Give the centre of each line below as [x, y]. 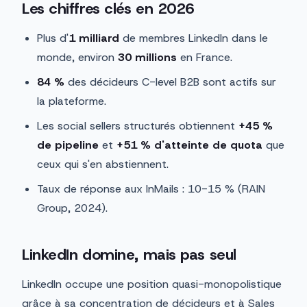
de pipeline [68, 145]
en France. [205, 58]
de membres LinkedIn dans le [194, 38]
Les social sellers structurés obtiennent [138, 126]
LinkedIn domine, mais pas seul [129, 255]
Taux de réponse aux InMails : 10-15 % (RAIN [151, 189]
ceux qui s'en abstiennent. [103, 164]
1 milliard [94, 38]
